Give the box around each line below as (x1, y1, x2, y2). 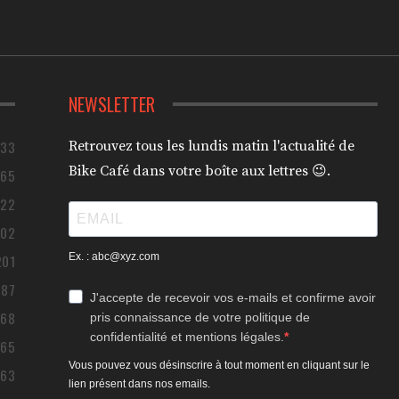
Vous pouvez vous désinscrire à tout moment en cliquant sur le (69, 358, 370, 371)
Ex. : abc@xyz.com (69, 249, 160, 263)
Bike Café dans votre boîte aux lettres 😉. (69, 161, 331, 180)
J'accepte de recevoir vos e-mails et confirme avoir (90, 289, 377, 305)
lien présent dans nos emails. (69, 377, 211, 390)
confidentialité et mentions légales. (90, 329, 285, 344)
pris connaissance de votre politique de (90, 309, 311, 324)
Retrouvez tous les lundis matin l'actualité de (69, 136, 355, 155)
